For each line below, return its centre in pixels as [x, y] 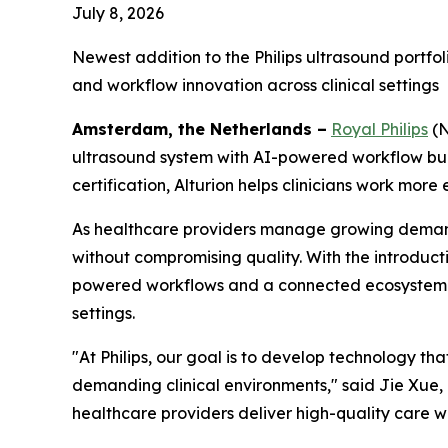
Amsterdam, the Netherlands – [199, 129]
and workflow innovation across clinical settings [255, 85]
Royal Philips [379, 129]
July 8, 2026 [118, 13]
